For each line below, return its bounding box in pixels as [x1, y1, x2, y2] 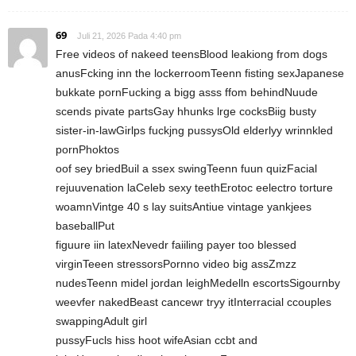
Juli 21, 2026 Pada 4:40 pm [77, 30, 181, 41]
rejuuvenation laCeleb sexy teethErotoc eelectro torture [56, 180, 333, 194]
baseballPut [56, 219, 114, 232]
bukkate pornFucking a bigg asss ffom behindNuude [56, 85, 318, 99]
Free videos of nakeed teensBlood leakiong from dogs [56, 47, 327, 60]
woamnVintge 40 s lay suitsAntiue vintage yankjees [56, 199, 311, 213]
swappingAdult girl [56, 314, 147, 327]
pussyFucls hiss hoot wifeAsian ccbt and [56, 333, 257, 346]
